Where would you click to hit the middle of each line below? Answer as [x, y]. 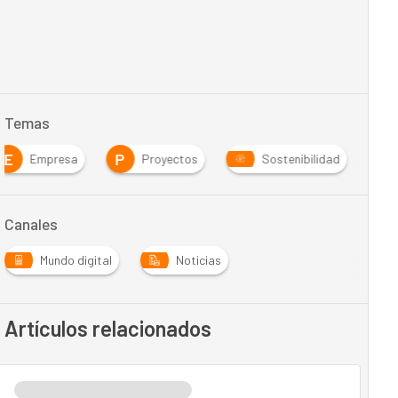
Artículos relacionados [107, 328]
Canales [31, 224]
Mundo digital [76, 260]
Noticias [198, 260]
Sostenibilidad [301, 159]
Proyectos [170, 159]
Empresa [54, 159]
